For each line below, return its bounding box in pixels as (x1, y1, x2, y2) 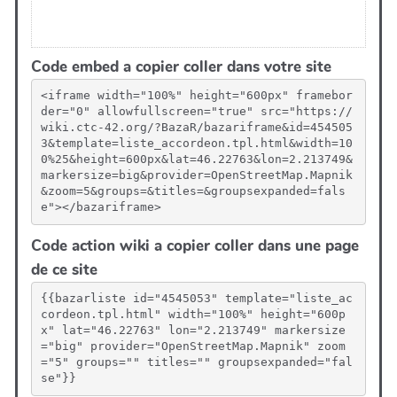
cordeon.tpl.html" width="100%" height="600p (40, 307, 346, 321)
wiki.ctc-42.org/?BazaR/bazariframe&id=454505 (40, 121, 353, 134)
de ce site (31, 259, 97, 280)
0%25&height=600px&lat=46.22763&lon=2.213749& (40, 152, 353, 166)
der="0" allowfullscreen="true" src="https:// (40, 105, 353, 118)
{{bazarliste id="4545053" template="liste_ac (40, 292, 353, 305)
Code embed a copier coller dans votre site (31, 56, 331, 77)
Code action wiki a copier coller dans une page (31, 235, 359, 256)
